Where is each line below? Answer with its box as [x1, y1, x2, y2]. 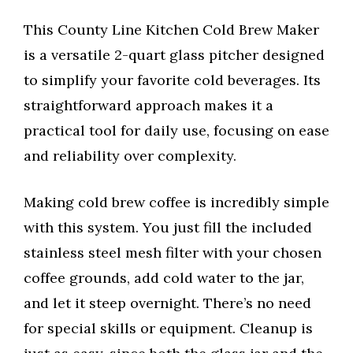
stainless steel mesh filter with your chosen [24, 243, 321, 262]
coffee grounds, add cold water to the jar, [24, 269, 304, 288]
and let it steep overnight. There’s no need [24, 294, 311, 313]
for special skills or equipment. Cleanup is [24, 319, 313, 338]
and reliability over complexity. [24, 147, 236, 165]
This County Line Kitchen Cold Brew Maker [24, 20, 319, 39]
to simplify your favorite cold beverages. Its [24, 71, 321, 90]
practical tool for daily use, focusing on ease [24, 121, 329, 140]
